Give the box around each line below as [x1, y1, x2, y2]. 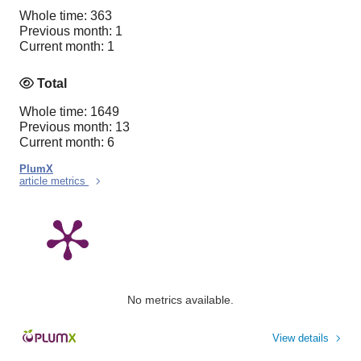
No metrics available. [127, 293, 234, 306]
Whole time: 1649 [19, 104, 119, 118]
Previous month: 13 [19, 119, 130, 134]
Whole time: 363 [19, 9, 112, 23]
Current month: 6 [19, 135, 114, 149]
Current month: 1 [19, 39, 114, 54]
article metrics [19, 174, 89, 187]
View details [272, 331, 329, 344]
